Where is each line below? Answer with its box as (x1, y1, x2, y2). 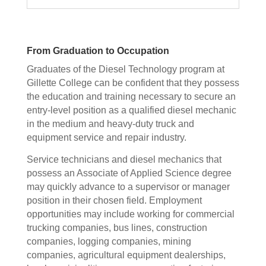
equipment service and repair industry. (26, 132, 186, 142)
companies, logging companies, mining (26, 236, 191, 246)
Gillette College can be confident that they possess (26, 78, 239, 88)
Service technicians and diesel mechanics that (26, 154, 221, 164)
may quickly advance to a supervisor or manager (26, 182, 230, 192)
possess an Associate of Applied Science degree (26, 168, 232, 178)
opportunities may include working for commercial (26, 209, 235, 219)
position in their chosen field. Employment (26, 195, 202, 205)
